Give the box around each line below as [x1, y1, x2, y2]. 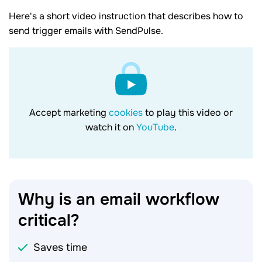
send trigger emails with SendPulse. [9, 24, 163, 37]
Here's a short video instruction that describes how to [9, 9, 243, 22]
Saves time [33, 240, 87, 254]
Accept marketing [29, 106, 109, 119]
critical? [18, 209, 80, 231]
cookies [109, 106, 145, 119]
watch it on [85, 120, 136, 133]
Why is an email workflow [18, 188, 219, 210]
